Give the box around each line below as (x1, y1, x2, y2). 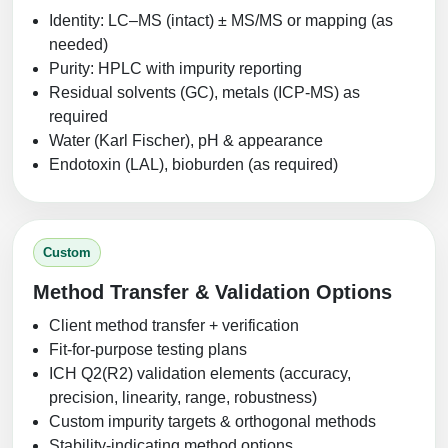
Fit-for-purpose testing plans (49, 340, 247, 358)
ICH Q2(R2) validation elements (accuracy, (49, 364, 351, 382)
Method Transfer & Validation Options (33, 280, 392, 303)
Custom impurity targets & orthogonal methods (49, 412, 376, 430)
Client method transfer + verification (49, 316, 299, 334)
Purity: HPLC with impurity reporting (49, 59, 302, 77)
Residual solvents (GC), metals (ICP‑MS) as (49, 83, 360, 101)
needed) (49, 35, 108, 53)
